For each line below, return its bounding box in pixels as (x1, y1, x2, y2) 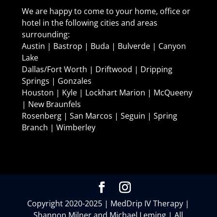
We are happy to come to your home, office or (21, 6, 190, 17)
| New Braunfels (21, 99, 81, 110)
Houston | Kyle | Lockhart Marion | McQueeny (21, 87, 192, 98)
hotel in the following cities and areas (21, 17, 157, 29)
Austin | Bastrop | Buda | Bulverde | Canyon (21, 41, 186, 52)
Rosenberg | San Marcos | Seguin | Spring (21, 110, 177, 122)
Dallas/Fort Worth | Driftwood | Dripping (21, 64, 172, 75)
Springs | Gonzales (21, 76, 92, 87)
